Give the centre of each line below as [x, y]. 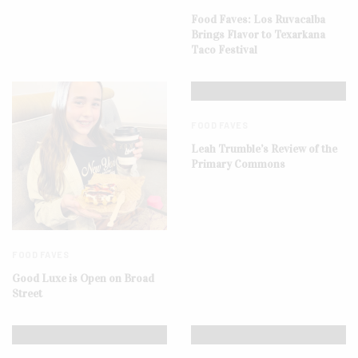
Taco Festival [224, 50]
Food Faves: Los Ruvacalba [258, 20]
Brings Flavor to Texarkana [258, 35]
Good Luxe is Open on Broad [83, 279]
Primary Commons [238, 165]
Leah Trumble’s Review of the [264, 149]
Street [27, 294]
